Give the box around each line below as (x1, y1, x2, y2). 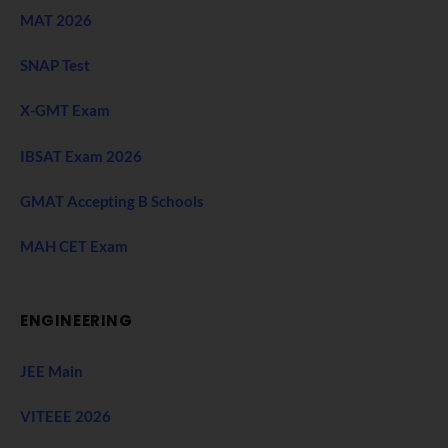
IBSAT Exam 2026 (20, 146, 142, 165)
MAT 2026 (20, 11, 92, 30)
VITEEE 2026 (20, 406, 111, 425)
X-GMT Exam (20, 101, 113, 120)
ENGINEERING (20, 309, 133, 331)
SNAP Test (20, 56, 93, 75)
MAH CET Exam (20, 236, 128, 255)
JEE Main (20, 361, 83, 380)
